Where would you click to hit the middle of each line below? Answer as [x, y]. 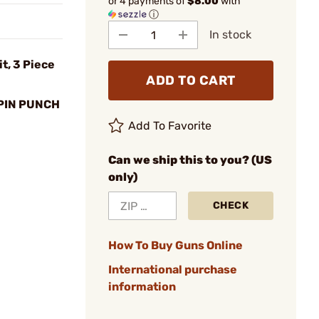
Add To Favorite [170, 126]
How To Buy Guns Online [176, 245]
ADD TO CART [191, 80]
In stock [230, 35]
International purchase [173, 270]
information [142, 287]
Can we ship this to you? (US [190, 160]
